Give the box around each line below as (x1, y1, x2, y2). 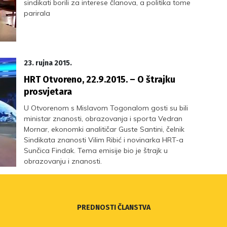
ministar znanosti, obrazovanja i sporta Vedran (24, 114, 183, 123)
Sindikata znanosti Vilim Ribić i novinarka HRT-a (24, 135, 184, 144)
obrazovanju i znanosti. (24, 157, 102, 166)
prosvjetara (24, 86, 72, 97)
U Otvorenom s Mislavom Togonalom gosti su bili (24, 103, 188, 112)
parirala (24, 9, 51, 18)
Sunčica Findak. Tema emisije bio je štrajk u (24, 146, 168, 155)
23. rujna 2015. (24, 59, 72, 67)
